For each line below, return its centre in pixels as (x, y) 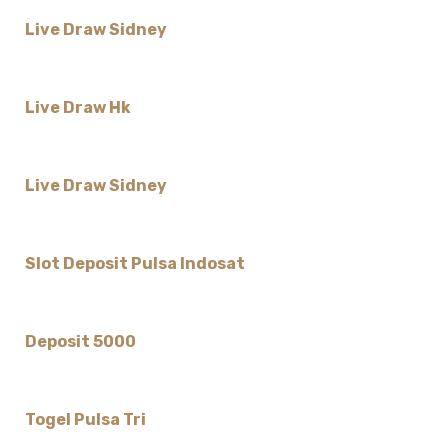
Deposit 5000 (80, 342)
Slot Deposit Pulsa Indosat (134, 264)
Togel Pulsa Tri (85, 420)
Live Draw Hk (77, 108)
